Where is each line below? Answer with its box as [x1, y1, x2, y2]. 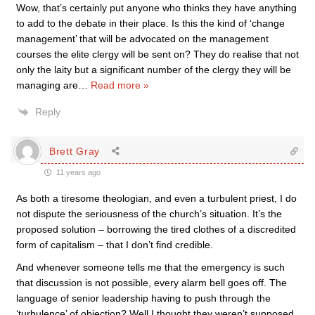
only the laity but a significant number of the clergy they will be [16, 64, 291, 75]
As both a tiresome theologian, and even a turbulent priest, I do [16, 193, 297, 204]
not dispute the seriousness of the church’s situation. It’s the [16, 208, 282, 219]
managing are [16, 79, 78, 91]
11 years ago [54, 168, 101, 176]
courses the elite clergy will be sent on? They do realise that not [16, 49, 299, 60]
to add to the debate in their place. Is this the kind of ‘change [16, 18, 285, 29]
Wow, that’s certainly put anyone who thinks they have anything [16, 2, 297, 13]
